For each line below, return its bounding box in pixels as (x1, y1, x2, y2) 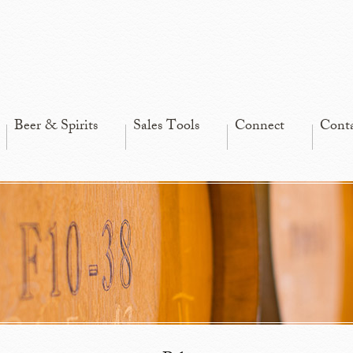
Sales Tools (133, 114, 199, 139)
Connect (235, 114, 284, 139)
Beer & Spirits (14, 114, 98, 139)
